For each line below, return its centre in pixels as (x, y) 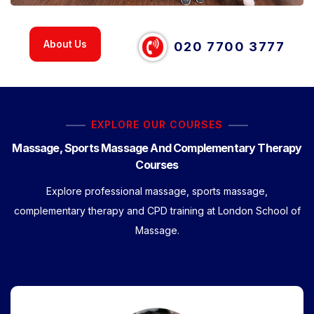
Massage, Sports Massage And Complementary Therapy (157, 148)
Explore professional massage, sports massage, (157, 191)
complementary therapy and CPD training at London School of (157, 210)
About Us (65, 44)
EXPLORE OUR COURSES (157, 124)
